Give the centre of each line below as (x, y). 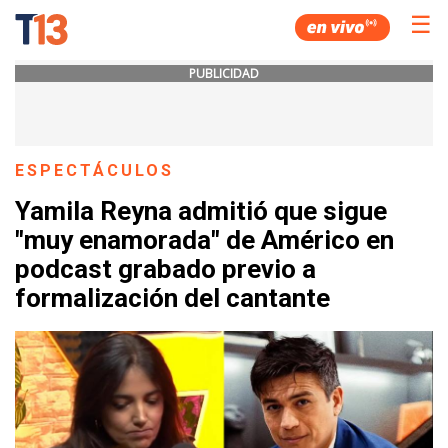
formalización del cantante (172, 298)
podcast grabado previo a (165, 269)
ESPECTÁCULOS (95, 170)
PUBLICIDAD (224, 73)
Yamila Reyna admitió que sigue (201, 211)
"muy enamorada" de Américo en (204, 240)
